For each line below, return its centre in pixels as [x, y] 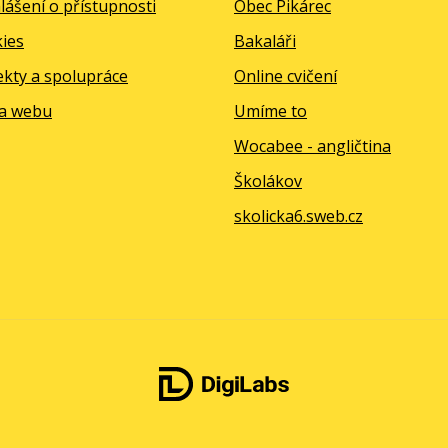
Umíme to [270, 111]
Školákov [268, 181]
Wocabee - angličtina [312, 146]
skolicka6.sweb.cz [298, 216]
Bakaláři [265, 41]
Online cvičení [285, 76]
